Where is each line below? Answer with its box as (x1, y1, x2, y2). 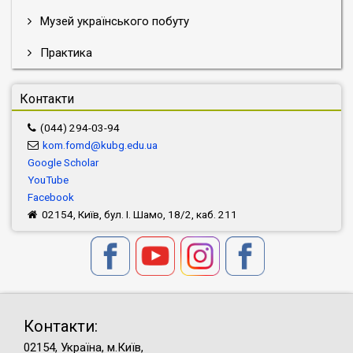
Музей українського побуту (37, 14, 189, 28)
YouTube (28, 173, 69, 186)
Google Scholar (28, 156, 98, 169)
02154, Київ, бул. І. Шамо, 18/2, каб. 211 (42, 208, 237, 221)
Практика (37, 46, 92, 60)
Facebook (28, 191, 74, 203)
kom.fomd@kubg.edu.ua (43, 139, 158, 151)
